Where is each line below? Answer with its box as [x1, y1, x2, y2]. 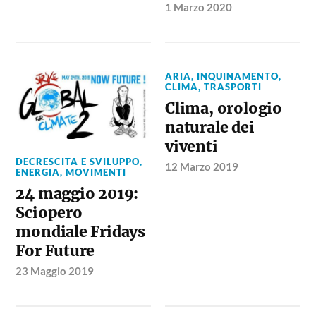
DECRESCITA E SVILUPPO [16, 155, 140, 167]
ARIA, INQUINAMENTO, [165, 70, 282, 82]
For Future [16, 241, 95, 260]
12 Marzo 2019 [165, 159, 239, 173]
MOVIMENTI [66, 166, 127, 178]
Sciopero [16, 202, 83, 222]
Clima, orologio [165, 98, 282, 118]
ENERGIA [16, 166, 61, 178]
